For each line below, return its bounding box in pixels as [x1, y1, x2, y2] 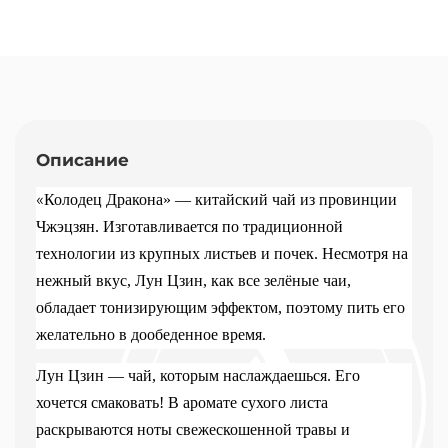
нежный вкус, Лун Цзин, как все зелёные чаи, [36, 271, 351, 289]
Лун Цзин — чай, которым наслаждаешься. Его [36, 366, 360, 384]
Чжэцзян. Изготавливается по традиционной [36, 217, 343, 235]
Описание [36, 149, 129, 170]
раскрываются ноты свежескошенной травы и [36, 420, 350, 438]
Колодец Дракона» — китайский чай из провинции [44, 190, 397, 208]
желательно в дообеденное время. [36, 325, 266, 343]
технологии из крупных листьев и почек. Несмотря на [36, 244, 408, 262]
